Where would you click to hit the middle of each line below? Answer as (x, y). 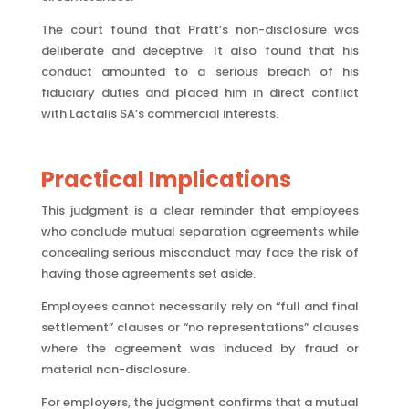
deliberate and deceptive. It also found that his (200, 51)
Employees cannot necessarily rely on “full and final (200, 306)
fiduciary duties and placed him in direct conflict (200, 93)
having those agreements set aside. (148, 273)
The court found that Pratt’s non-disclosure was (200, 30)
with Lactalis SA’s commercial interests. (159, 114)
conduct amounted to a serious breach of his (200, 72)
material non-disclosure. (115, 369)
